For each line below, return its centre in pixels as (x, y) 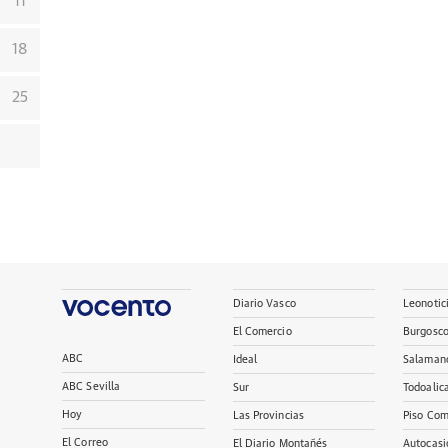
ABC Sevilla (91, 386)
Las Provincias (268, 415)
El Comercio (262, 331)
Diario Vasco (264, 303)
